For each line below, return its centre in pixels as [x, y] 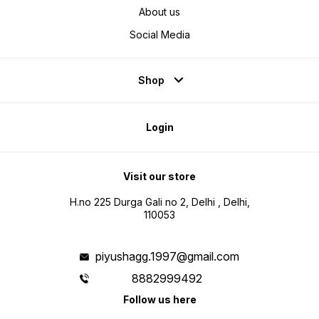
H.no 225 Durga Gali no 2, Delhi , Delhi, [159, 202]
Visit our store [159, 177]
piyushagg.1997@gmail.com [167, 257]
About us [159, 12]
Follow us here [159, 300]
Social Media [159, 35]
